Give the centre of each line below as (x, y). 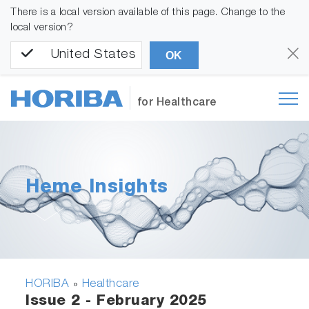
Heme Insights (97, 189)
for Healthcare (177, 104)
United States (93, 55)
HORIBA (48, 284)
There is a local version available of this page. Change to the (148, 13)
